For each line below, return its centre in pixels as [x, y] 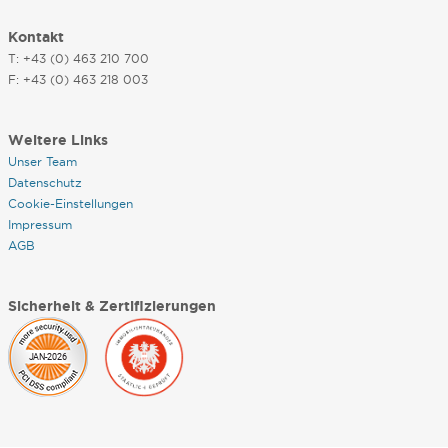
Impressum [39, 224]
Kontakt [35, 37]
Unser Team [42, 161]
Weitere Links [57, 140]
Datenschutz [44, 182]
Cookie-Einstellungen [70, 203]
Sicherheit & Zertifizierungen [111, 306]
